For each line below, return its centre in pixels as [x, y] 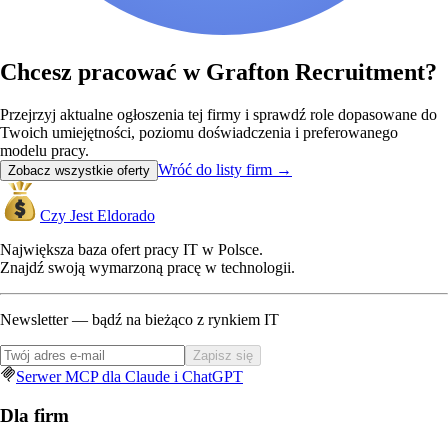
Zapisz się [223, 355]
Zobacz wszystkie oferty [79, 170]
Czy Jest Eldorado [97, 215]
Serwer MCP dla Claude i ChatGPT [129, 376]
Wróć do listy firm [215, 169]
